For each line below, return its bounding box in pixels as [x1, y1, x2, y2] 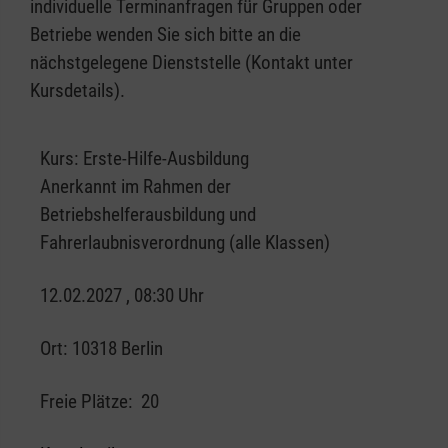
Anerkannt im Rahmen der [40, 175, 231, 199]
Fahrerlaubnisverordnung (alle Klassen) [40, 231, 330, 255]
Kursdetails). [30, 79, 125, 103]
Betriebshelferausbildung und [40, 203, 256, 227]
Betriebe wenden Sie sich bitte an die [30, 23, 301, 47]
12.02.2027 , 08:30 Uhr [40, 284, 204, 308]
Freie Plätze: [40, 390, 132, 414]
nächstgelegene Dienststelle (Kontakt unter [30, 51, 353, 75]
